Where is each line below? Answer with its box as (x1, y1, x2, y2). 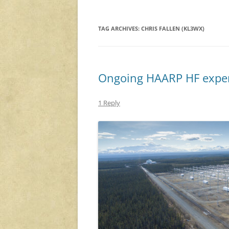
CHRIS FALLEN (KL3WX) (141, 25, 204, 33)
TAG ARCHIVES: (98, 25, 141, 33)
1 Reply (98, 98, 120, 108)
